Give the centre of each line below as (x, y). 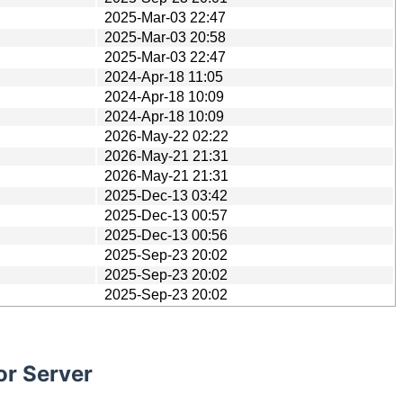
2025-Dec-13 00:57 (166, 215)
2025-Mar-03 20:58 (165, 37)
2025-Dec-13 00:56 (166, 235)
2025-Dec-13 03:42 (166, 195)
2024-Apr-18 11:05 (164, 76)
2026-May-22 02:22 (166, 136)
